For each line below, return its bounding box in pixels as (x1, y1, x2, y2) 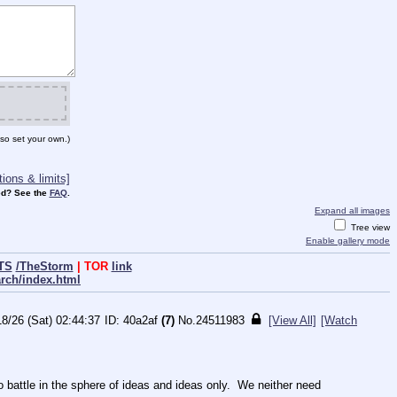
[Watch (321, 313, 357, 327)
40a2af (123, 313, 158, 327)
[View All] (269, 313, 316, 327)
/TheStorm (15, 259, 74, 273)
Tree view (348, 222, 390, 233)
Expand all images (315, 206, 390, 216)
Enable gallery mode (306, 236, 390, 246)
